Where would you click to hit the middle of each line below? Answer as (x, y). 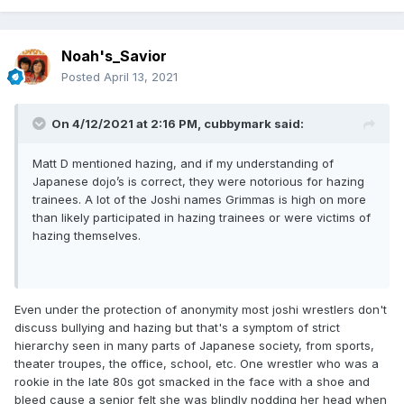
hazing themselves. (87, 236)
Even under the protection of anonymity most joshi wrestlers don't (201, 310)
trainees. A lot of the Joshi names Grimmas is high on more (199, 200)
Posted (83, 77)
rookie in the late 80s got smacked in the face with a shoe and (192, 382)
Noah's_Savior (114, 56)
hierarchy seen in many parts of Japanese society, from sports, (194, 346)
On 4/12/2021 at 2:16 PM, (128, 124)
